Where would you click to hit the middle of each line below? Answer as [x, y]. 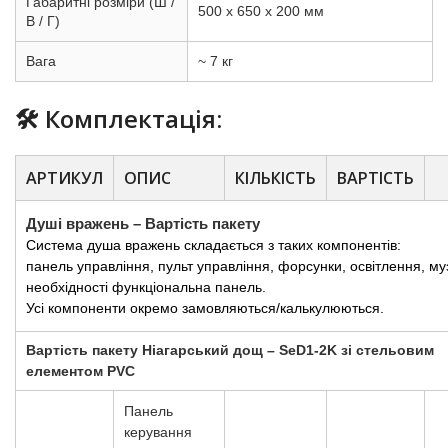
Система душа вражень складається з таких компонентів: [213, 245]
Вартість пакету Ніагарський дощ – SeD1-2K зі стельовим [230, 350]
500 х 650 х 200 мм [261, 11]
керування [158, 432]
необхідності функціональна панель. [146, 287]
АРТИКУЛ [64, 178]
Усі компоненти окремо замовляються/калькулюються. [205, 308]
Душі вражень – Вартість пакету [143, 224]
